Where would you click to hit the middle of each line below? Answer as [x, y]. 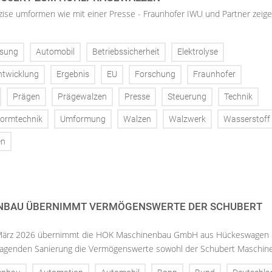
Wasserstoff [247, 119]
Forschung [155, 75]
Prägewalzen [82, 97]
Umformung [83, 119]
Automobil [55, 52]
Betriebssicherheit [126, 52]
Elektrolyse [198, 52]
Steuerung [187, 97]
